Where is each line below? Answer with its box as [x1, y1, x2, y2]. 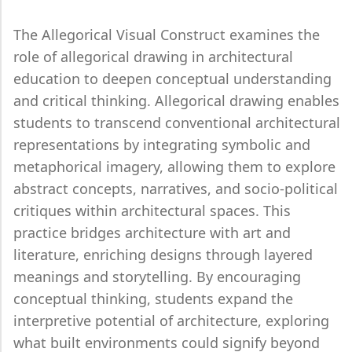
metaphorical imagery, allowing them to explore [13, 157, 335, 176]
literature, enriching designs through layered [13, 245, 313, 264]
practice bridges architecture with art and [13, 223, 291, 242]
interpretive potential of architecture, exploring [13, 311, 329, 330]
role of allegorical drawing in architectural [13, 47, 293, 66]
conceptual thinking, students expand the [13, 289, 293, 308]
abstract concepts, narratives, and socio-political [13, 179, 338, 198]
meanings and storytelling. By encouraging [13, 267, 301, 286]
